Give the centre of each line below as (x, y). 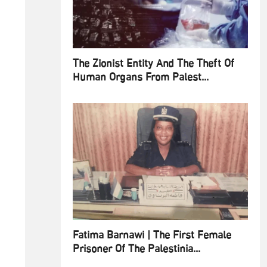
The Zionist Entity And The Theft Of (153, 64)
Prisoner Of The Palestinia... (136, 249)
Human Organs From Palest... (141, 78)
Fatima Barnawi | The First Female (152, 236)
